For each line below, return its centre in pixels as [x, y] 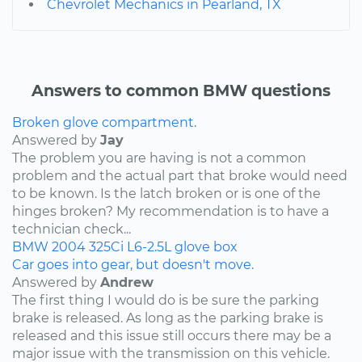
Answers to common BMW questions [181, 90]
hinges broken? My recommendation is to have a [170, 211]
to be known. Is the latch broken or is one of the [166, 193]
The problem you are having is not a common [159, 158]
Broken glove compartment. [104, 122]
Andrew [127, 282]
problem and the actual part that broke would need [180, 175]
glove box [206, 246]
